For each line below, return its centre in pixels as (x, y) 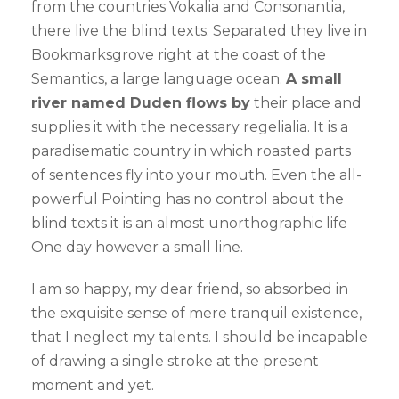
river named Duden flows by (141, 103)
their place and (306, 103)
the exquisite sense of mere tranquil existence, (196, 313)
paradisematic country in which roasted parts (191, 151)
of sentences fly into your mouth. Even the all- (196, 175)
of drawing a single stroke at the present (175, 362)
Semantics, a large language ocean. (159, 79)
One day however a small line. (137, 248)
